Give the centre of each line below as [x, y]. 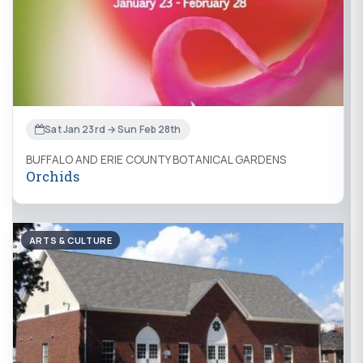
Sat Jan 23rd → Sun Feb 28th [113, 130]
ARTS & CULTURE [70, 240]
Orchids [53, 176]
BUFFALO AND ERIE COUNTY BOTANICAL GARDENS [156, 159]
